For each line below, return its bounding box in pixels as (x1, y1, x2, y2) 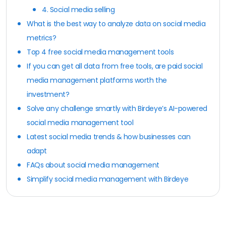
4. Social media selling (42, 4, 115, 15)
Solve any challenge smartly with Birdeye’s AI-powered (27, 103, 207, 114)
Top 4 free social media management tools (27, 46, 174, 57)
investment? (27, 89, 70, 99)
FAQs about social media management (27, 159, 159, 170)
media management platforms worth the (27, 75, 167, 85)
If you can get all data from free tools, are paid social (27, 61, 203, 71)
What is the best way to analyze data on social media (27, 18, 206, 29)
